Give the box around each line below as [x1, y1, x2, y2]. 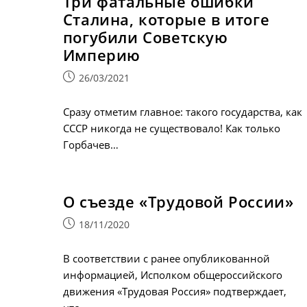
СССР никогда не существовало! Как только [62, 121, 280, 135]
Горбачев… [62, 138, 119, 151]
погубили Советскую [62, 27, 228, 47]
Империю [62, 45, 140, 65]
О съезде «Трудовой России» [62, 191, 294, 212]
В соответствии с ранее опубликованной [62, 251, 270, 265]
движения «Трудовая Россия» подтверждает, [62, 284, 286, 298]
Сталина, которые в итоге [62, 9, 270, 29]
